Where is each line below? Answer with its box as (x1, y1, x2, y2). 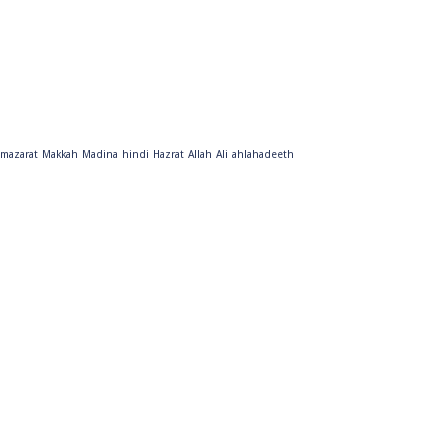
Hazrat (153, 148, 184, 162)
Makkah (42, 148, 78, 162)
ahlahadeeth (232, 148, 294, 162)
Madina (82, 148, 118, 162)
